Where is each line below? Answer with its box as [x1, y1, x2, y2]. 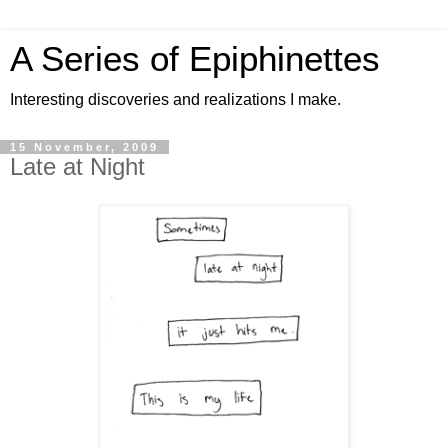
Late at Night [10, 153, 145, 180]
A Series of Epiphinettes [10, 40, 380, 78]
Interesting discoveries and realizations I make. [10, 91, 341, 108]
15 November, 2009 [10, 141, 159, 153]
